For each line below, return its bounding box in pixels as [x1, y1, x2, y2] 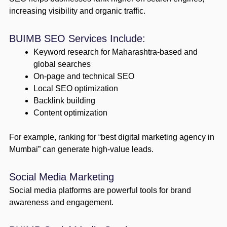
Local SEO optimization [33, 84, 118, 93]
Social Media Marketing [9, 171, 114, 182]
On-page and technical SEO [33, 71, 134, 81]
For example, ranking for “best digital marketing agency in [9, 132, 214, 141]
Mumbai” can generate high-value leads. [9, 144, 154, 154]
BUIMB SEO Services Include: [9, 32, 145, 44]
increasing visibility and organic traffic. [9, 6, 145, 15]
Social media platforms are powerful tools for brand [9, 185, 191, 195]
